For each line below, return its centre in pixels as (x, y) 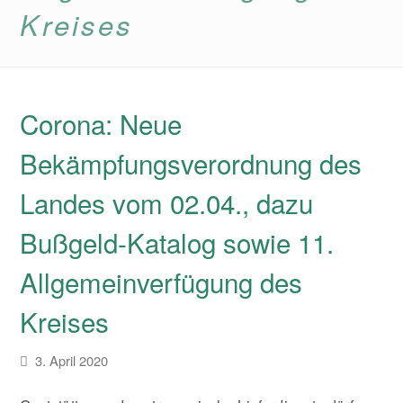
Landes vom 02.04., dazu (167, 202)
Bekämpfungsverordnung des (191, 163)
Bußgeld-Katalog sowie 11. (177, 242)
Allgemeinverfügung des (161, 282)
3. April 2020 (72, 360)
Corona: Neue (101, 123)
